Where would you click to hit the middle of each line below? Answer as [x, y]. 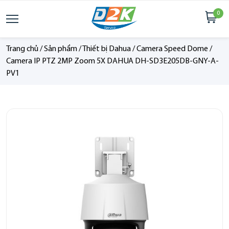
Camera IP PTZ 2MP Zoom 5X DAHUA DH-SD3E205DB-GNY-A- [112, 61]
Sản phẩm [61, 49]
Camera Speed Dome [172, 49]
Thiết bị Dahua [107, 49]
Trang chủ [22, 49]
